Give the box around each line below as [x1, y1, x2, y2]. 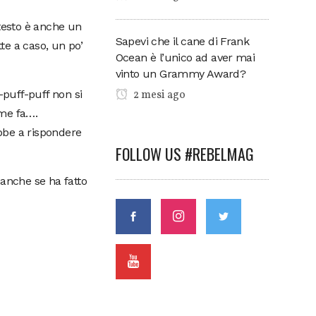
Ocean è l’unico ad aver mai [115, 50, 255, 64]
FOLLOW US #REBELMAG [115, 142, 254, 165]
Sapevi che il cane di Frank [115, 34, 250, 48]
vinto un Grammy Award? [115, 66, 246, 80]
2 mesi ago [130, 87, 186, 103]
